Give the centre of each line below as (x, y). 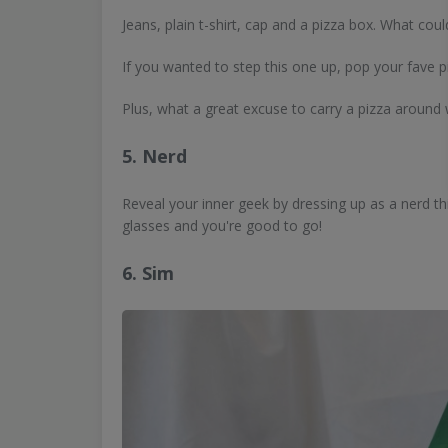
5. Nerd (154, 155)
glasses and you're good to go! (222, 225)
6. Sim (148, 272)
